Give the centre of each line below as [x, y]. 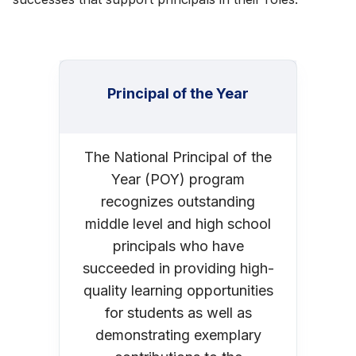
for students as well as [178, 312]
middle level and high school [178, 223]
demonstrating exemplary [178, 335]
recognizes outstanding [178, 201]
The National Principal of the [178, 157]
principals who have [178, 246]
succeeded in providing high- [178, 268]
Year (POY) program [178, 179]
